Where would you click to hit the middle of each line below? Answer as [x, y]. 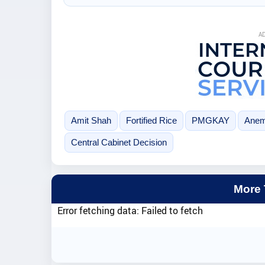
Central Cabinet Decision [119, 142]
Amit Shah [91, 120]
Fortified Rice [151, 120]
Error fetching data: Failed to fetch [130, 211]
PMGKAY [210, 120]
